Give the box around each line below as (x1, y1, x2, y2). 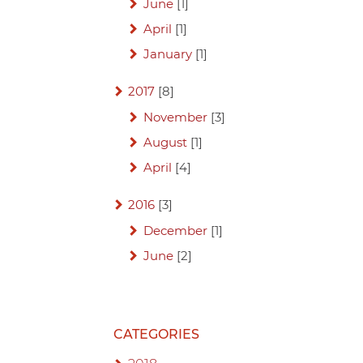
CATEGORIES (113, 327, 199, 343)
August (143, 135, 187, 151)
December (143, 223, 207, 239)
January (143, 46, 192, 62)
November (143, 109, 207, 126)
